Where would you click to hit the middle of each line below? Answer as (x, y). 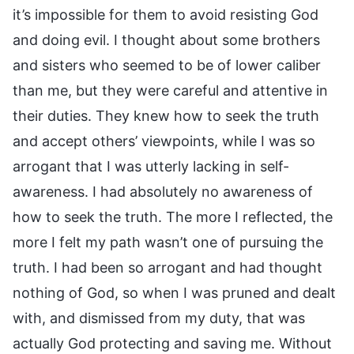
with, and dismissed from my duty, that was (159, 318)
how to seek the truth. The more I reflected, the (173, 217)
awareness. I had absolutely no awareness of (163, 191)
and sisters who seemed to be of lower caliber (167, 65)
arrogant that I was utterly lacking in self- (151, 166)
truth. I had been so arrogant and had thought (168, 267)
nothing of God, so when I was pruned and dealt (174, 292)
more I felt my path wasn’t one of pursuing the (168, 242)
